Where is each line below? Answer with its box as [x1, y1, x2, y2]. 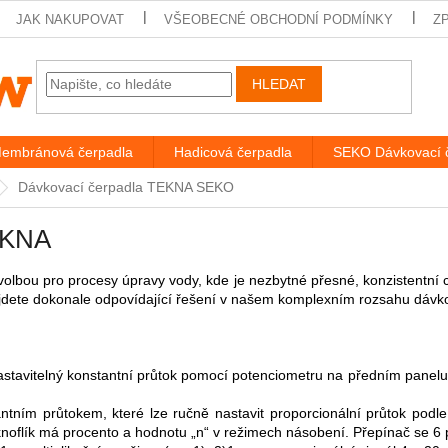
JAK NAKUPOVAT [16, 11, 125, 27]
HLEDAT [252, 76, 307, 93]
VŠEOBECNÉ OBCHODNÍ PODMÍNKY [164, 11, 394, 27]
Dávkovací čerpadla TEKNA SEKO [18, 179, 234, 195]
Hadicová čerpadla [174, 144, 292, 160]
